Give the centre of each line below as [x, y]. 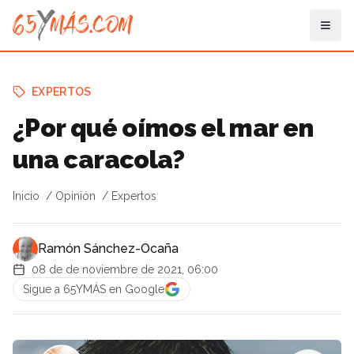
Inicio [26, 196]
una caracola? [99, 159]
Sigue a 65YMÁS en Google [94, 289]
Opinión [75, 196]
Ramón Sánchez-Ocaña [108, 249]
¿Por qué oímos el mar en [163, 128]
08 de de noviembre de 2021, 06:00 [125, 269]
